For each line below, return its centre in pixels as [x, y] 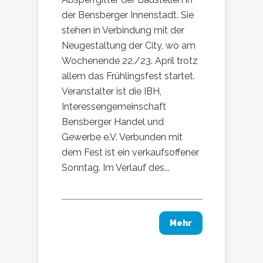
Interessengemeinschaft [114, 106]
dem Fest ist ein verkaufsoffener [130, 152]
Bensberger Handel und [113, 122]
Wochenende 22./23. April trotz [130, 60]
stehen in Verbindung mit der [123, 30]
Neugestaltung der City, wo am [129, 45]
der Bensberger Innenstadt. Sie [128, 15]
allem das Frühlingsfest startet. [128, 76]
